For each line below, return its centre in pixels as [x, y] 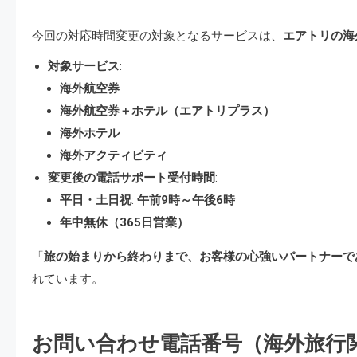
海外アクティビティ [114, 155]
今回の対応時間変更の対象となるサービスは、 [157, 36]
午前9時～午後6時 [186, 200]
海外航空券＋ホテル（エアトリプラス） [167, 111]
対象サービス [84, 66]
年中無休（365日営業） [124, 222]
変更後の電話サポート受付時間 [131, 178]
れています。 [68, 279]
